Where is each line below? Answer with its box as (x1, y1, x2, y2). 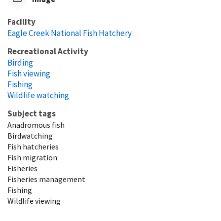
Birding (7, 57, 33, 69)
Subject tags (7, 108, 56, 119)
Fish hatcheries (7, 142, 59, 152)
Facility (7, 16, 36, 28)
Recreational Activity (7, 46, 88, 57)
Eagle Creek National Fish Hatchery (7, 28, 132, 39)
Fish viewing (7, 68, 50, 79)
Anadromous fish (7, 120, 65, 130)
